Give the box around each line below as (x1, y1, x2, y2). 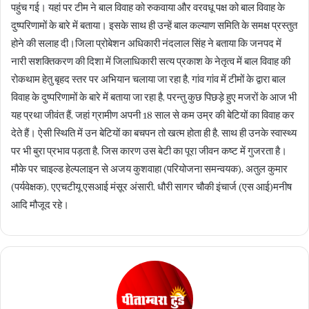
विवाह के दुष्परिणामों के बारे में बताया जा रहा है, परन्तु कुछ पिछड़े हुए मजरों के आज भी (11, 92, 297, 104)
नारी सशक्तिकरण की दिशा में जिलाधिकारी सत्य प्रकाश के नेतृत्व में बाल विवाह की (11, 56, 290, 68)
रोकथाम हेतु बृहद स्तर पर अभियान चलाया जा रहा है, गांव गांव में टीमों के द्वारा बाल (11, 74, 286, 86)
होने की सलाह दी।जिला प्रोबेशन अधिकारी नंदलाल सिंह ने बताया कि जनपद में (11, 38, 281, 50)
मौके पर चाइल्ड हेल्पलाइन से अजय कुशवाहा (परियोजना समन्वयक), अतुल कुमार (11, 163, 288, 176)
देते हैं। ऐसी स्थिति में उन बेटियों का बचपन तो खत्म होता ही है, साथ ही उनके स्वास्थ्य (11, 128, 297, 140)
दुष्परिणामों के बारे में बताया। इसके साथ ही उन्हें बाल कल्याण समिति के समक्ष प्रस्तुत (11, 20, 297, 32)
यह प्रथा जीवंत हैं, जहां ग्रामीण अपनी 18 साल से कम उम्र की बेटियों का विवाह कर (11, 110, 295, 122)
